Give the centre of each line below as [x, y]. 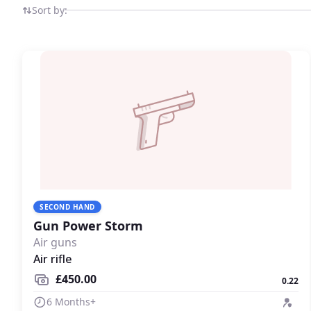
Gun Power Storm [88, 226]
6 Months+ [71, 301]
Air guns [55, 242]
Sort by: [50, 10]
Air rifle [53, 259]
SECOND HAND [67, 207]
